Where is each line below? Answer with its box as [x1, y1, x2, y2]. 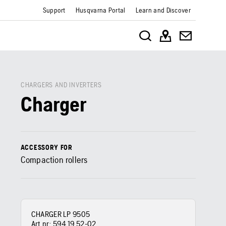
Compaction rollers [20, 154, 88, 165]
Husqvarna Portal [75, 6, 126, 14]
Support [42, 6, 66, 14]
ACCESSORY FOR [20, 143, 73, 151]
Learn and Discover [135, 6, 191, 14]
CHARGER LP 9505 [31, 209, 90, 219]
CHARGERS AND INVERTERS [20, 81, 102, 89]
